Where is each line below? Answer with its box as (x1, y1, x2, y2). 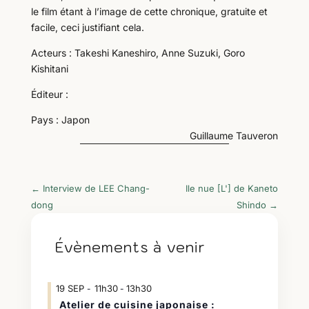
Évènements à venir (54, 238, 206, 257)
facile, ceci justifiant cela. (30, 21, 144, 33)
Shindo (237, 199, 267, 210)
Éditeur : (30, 88, 68, 100)
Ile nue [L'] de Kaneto (186, 183, 279, 194)
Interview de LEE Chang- (42, 183, 150, 194)
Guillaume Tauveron (190, 130, 279, 141)
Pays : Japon (30, 114, 90, 126)
